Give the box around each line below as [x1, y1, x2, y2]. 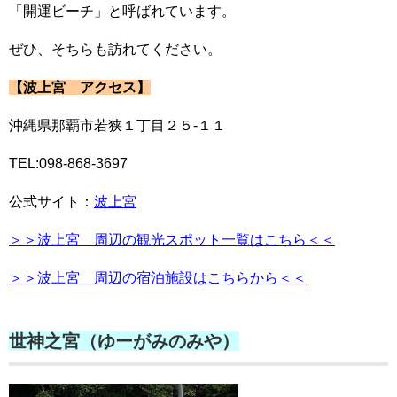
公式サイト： [9, 194, 94, 209]
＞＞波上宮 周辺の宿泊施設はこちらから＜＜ [9, 270, 307, 285]
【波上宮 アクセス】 [9, 80, 151, 95]
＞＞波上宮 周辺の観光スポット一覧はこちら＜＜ [9, 232, 335, 247]
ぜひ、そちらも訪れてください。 [9, 42, 222, 57]
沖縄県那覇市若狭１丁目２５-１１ [9, 118, 226, 133]
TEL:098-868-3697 [9, 156, 128, 171]
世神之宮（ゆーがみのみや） [9, 331, 239, 351]
